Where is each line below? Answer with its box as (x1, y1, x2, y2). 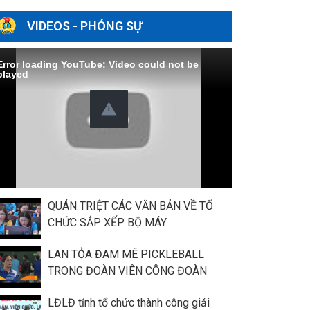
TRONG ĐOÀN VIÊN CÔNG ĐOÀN (47, 264, 207, 277)
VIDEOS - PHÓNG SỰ (26, 19, 143, 33)
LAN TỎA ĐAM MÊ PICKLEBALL (47, 247, 204, 261)
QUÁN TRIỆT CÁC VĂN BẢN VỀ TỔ (47, 199, 213, 212)
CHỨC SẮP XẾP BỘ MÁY (47, 215, 167, 229)
